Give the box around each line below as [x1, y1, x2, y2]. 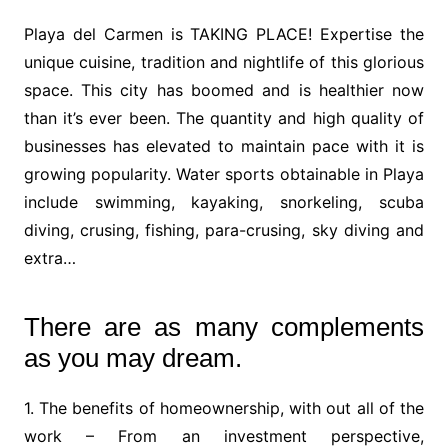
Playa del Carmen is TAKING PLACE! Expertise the [23, 23, 425, 44]
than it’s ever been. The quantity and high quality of [23, 107, 425, 128]
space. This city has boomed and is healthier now [23, 79, 425, 100]
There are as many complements [23, 311, 425, 342]
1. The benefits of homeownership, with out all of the [23, 397, 425, 418]
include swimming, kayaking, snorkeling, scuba [23, 191, 425, 212]
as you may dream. [23, 342, 242, 373]
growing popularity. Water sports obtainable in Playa [23, 163, 425, 184]
